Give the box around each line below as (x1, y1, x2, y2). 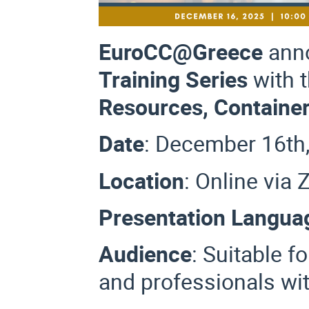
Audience (99, 238, 192, 268)
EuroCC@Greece (99, 37, 263, 67)
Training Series (99, 64, 254, 94)
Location (99, 165, 185, 195)
